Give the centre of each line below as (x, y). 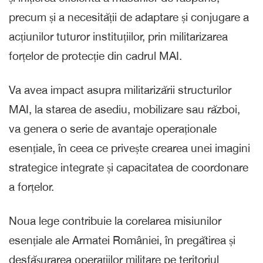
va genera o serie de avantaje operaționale (113, 128)
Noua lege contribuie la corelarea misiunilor (115, 220)
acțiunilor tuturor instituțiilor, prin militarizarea (118, 36)
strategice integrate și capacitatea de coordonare (129, 167)
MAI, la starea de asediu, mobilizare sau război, (124, 109)
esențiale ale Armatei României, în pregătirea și (122, 240)
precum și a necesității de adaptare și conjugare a (129, 17)
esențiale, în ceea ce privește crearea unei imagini (129, 148)
